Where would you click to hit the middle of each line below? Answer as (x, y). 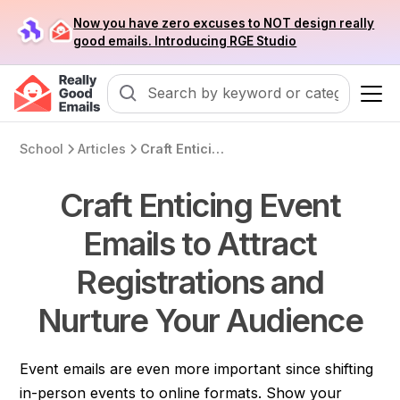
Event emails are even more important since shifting (197, 369)
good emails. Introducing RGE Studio (185, 41)
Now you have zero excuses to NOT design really (224, 23)
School (42, 149)
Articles (102, 149)
